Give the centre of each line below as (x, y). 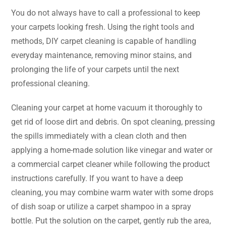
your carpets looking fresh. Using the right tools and (103, 27)
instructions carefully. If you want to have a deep (97, 178)
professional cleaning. (50, 83)
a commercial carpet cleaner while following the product (110, 164)
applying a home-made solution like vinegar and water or (112, 150)
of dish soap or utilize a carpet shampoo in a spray (101, 206)
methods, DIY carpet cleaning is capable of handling (104, 41)
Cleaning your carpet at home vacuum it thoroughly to (107, 107)
